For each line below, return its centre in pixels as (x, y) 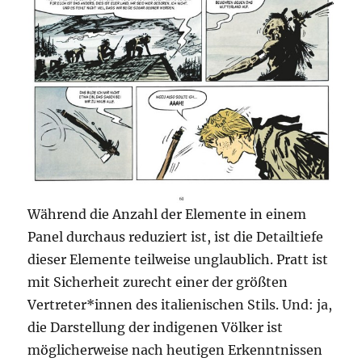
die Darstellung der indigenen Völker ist (156, 328)
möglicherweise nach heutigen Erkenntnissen (175, 350)
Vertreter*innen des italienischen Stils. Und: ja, (180, 305)
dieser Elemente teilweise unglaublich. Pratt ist (178, 260)
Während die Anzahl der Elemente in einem (167, 215)
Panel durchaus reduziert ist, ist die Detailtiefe (176, 237)
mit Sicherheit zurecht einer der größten (158, 282)
